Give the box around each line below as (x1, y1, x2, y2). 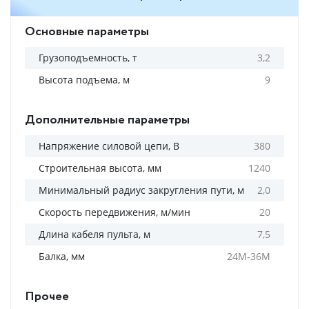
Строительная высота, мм (39, 161, 161, 175)
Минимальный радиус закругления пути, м (39, 183, 244, 197)
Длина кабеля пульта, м (39, 228, 150, 241)
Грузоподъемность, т (39, 51, 137, 64)
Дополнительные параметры (25, 111, 190, 129)
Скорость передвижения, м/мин (39, 206, 190, 219)
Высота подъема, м (39, 73, 130, 86)
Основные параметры (25, 23, 149, 41)
